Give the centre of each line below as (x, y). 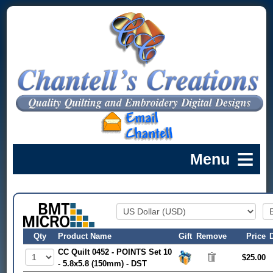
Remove (212, 236)
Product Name (85, 236)
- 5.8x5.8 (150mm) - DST (103, 263)
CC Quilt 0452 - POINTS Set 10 (115, 252)
